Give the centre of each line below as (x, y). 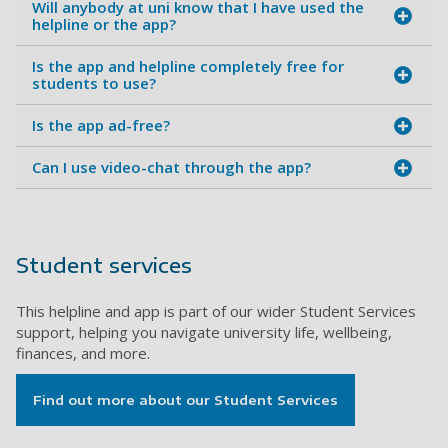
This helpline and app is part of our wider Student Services (216, 311)
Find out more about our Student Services (185, 400)
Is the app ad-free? (101, 125)
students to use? (94, 83)
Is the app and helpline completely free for (188, 66)
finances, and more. (85, 353)
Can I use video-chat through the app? (171, 167)
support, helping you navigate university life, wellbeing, (204, 332)
